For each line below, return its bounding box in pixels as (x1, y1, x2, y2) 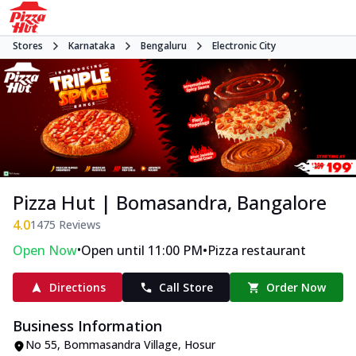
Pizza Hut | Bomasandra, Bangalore (13, 189, 327, 216)
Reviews (56, 217, 101, 233)
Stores (13, 39, 43, 52)
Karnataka (68, 39, 115, 52)
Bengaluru (141, 39, 187, 52)
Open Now (13, 242, 77, 260)
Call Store (158, 280, 213, 296)
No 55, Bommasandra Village (25, 337, 178, 353)
